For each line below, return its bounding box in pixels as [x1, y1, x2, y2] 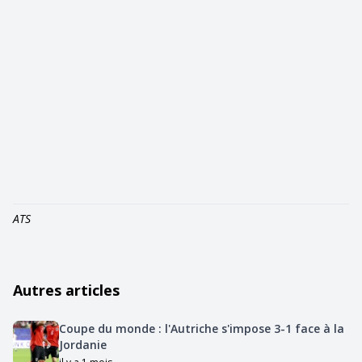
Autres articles [13, 280, 120, 300]
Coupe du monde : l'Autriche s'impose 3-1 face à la [58, 320, 344, 336]
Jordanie [58, 336, 107, 352]
